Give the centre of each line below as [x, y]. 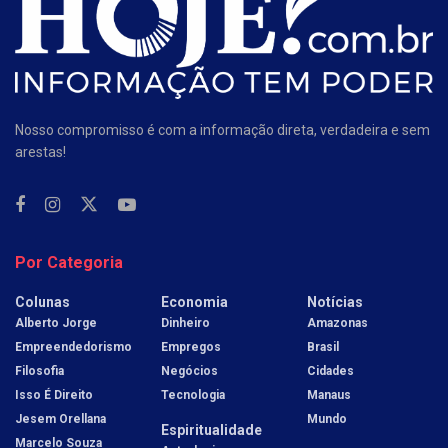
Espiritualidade [211, 429]
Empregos [191, 346]
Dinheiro [185, 322]
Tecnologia [193, 394]
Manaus [329, 394]
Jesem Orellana [60, 418]
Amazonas [337, 322]
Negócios [189, 370]
